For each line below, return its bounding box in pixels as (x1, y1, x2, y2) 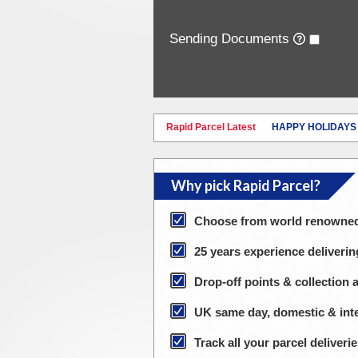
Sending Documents (169, 31, 293, 46)
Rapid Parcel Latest (165, 121, 256, 133)
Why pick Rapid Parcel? (170, 177, 320, 194)
